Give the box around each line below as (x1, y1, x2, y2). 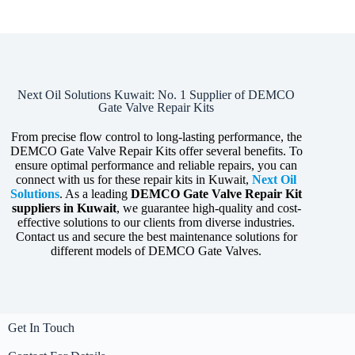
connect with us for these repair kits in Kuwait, (16, 172, 253, 186)
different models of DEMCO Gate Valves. (51, 243, 262, 258)
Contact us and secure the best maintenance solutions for (15, 229, 297, 243)
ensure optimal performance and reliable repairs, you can (15, 158, 298, 172)
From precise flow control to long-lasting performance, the (10, 129, 302, 143)
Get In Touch (8, 320, 74, 334)
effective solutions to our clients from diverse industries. (17, 215, 296, 229)
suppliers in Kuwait (11, 200, 116, 215)
